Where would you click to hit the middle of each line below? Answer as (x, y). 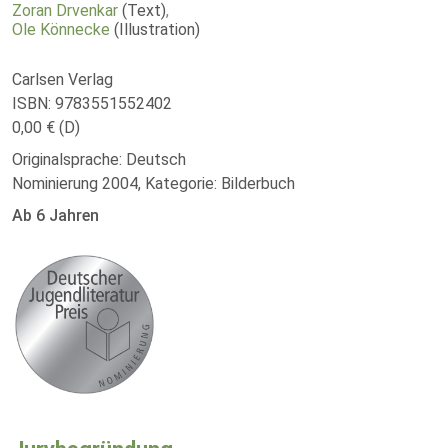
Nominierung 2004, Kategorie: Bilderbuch (153, 183)
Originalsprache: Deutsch (99, 159)
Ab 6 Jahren (55, 215)
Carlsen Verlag (62, 79)
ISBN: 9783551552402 (92, 103)
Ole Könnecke (61, 29)
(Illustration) (157, 29)
